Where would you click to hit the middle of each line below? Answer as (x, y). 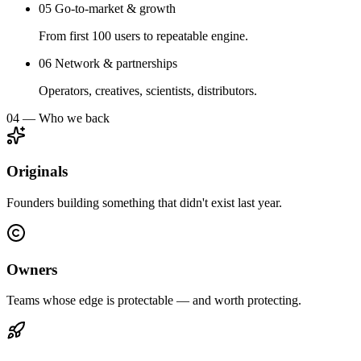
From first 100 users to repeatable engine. (143, 35)
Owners (32, 269)
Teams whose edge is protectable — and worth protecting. (154, 301)
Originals (37, 172)
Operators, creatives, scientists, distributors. (148, 90)
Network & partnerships (116, 63)
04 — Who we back (58, 118)
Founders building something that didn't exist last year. (144, 203)
